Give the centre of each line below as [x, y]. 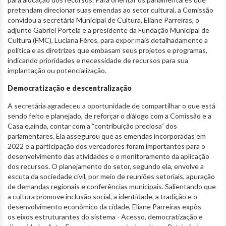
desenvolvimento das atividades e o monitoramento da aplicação [108, 156]
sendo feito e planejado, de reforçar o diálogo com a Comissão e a [109, 116]
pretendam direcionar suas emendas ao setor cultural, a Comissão [110, 10]
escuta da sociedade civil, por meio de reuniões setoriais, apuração [111, 176]
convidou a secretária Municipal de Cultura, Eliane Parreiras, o [103, 20]
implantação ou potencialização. [57, 70]
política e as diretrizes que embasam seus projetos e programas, [107, 50]
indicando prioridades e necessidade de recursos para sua [98, 60]
